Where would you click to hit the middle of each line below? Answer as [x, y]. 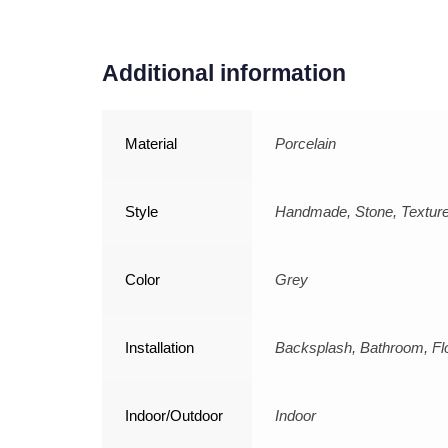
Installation [159, 348]
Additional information [224, 73]
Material [151, 144]
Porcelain [305, 144]
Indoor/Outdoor [174, 416]
